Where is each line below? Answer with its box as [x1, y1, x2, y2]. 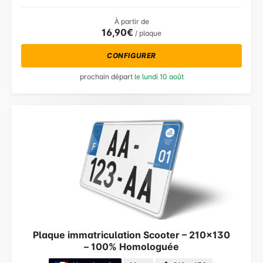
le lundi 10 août [134, 72, 184, 82]
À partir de [114, 17, 149, 26]
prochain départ [79, 72, 134, 82]
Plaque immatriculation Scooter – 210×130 [33, 228, 230, 241]
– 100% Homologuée [84, 240, 179, 252]
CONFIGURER [107, 51, 156, 60]
